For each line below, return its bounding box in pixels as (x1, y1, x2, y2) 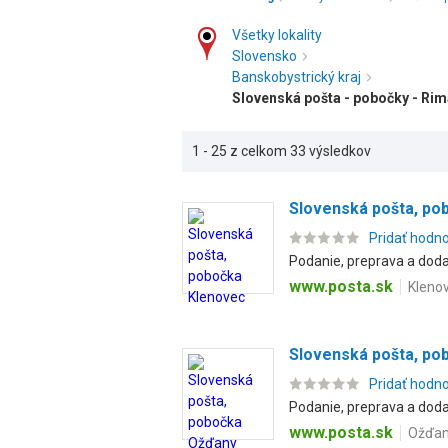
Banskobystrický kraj (232, 69, 361, 85)
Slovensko (232, 48, 297, 64)
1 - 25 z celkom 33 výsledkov (192, 143, 371, 159)
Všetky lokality (232, 27, 322, 43)
